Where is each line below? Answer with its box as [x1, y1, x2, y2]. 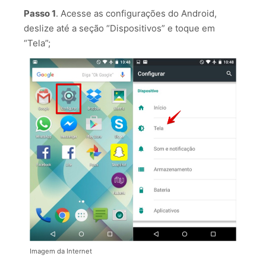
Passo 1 [24, 8, 56, 20]
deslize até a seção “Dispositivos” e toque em [24, 23, 215, 34]
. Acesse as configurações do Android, [56, 8, 217, 20]
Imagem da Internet [30, 246, 92, 255]
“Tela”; [24, 37, 50, 49]
